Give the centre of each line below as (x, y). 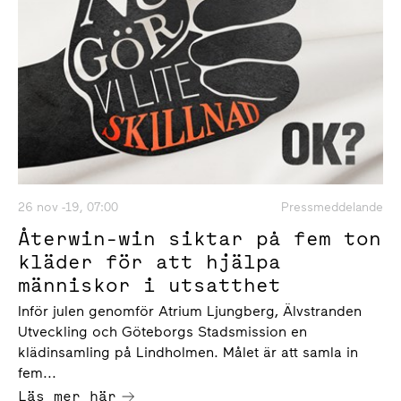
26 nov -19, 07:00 (68, 207)
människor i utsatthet (149, 284)
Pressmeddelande (332, 207)
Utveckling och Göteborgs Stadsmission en (162, 331)
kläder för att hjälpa (149, 261)
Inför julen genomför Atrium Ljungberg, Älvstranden (190, 311)
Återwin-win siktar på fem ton (200, 238)
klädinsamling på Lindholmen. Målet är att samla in (188, 352)
